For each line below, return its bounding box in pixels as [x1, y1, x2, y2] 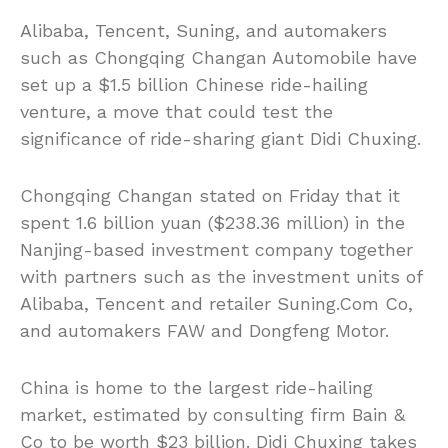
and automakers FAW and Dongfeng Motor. [20, 320, 389, 342]
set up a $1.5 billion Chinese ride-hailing [20, 74, 368, 96]
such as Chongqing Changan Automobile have [20, 47, 417, 69]
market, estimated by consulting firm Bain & [20, 404, 405, 426]
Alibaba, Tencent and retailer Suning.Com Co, [20, 293, 413, 315]
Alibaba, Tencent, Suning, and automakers [20, 20, 387, 42]
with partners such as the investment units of [20, 266, 422, 288]
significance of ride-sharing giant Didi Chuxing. [20, 128, 421, 150]
